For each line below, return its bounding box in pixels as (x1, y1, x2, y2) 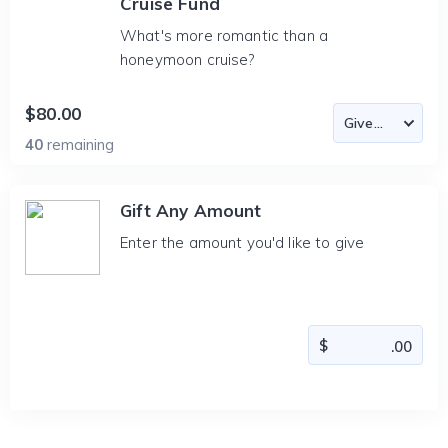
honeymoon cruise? (120, 50, 255, 69)
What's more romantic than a (120, 26, 329, 45)
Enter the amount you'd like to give (120, 233, 365, 252)
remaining (47, 135, 114, 154)
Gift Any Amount (120, 200, 262, 221)
